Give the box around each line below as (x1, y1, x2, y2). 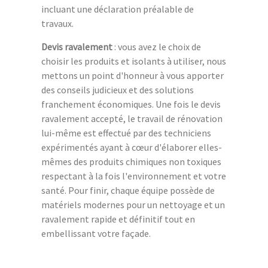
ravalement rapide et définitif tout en (41, 213, 195, 226)
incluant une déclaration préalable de (41, 3, 194, 16)
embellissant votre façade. (41, 227, 151, 240)
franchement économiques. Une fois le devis (41, 98, 221, 111)
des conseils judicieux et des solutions (41, 84, 194, 96)
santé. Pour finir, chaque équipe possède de (41, 184, 215, 197)
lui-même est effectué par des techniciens (41, 127, 211, 139)
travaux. (41, 17, 74, 30)
